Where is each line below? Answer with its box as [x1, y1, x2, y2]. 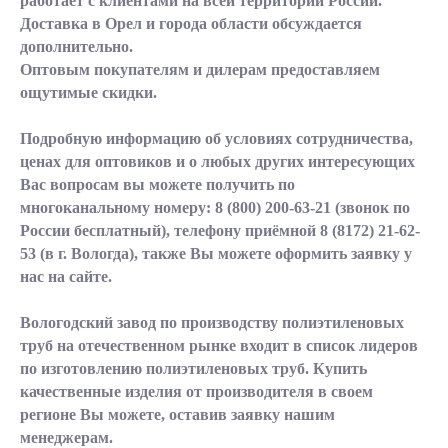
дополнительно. [20, 38, 133, 55]
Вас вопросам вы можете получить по [20, 176, 295, 193]
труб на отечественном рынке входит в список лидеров [20, 337, 418, 354]
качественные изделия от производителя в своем [20, 383, 373, 400]
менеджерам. [20, 429, 113, 446]
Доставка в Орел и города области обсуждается [20, 15, 362, 32]
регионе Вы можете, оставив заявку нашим [20, 406, 335, 423]
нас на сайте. [20, 268, 112, 285]
